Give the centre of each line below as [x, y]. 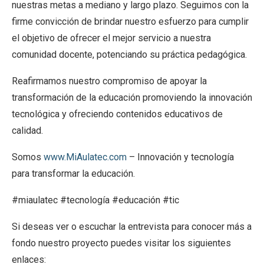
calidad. [29, 131]
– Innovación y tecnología [180, 157]
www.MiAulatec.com [85, 157]
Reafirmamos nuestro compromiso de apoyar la [109, 81]
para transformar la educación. [75, 174]
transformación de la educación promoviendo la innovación [132, 98]
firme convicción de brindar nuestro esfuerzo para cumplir [130, 22]
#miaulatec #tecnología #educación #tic [97, 200]
